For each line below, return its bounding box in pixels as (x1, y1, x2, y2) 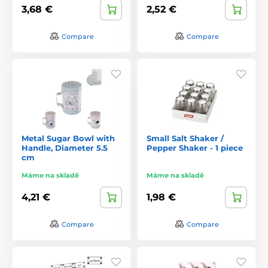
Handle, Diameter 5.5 (22, 142, 108, 153)
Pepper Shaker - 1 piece (147, 142, 243, 153)
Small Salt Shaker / (147, 133, 224, 143)
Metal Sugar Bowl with (22, 133, 115, 143)
